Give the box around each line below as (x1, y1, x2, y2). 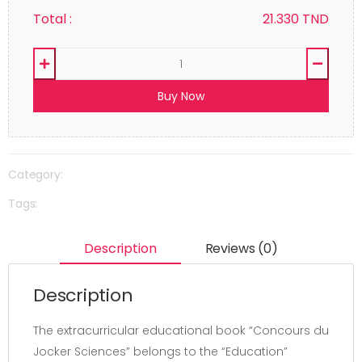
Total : (33, 10, 72, 29)
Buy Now (158, 87, 204, 104)
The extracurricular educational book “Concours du (33, 322, 329, 339)
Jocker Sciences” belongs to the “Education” (33, 343, 288, 360)
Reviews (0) (204, 238, 278, 258)
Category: (8, 166, 63, 183)
